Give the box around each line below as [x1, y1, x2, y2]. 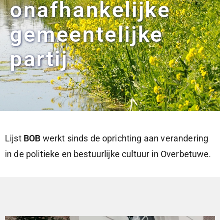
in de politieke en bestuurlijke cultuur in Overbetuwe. [5, 149, 212, 160]
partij [10, 46, 68, 72]
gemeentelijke [10, 22, 164, 48]
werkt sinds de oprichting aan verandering [40, 133, 209, 144]
